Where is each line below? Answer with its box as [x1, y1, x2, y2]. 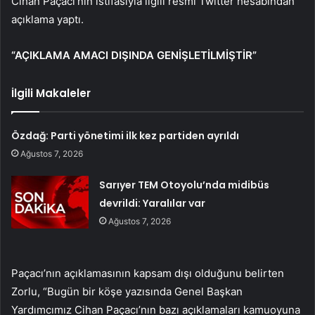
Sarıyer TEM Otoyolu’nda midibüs [99, 177, 270, 192]
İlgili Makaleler [11, 85, 91, 101]
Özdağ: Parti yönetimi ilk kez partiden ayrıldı [11, 128, 240, 143]
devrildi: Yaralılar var [99, 195, 206, 210]
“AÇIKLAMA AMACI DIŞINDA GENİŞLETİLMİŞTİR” [11, 48, 257, 62]
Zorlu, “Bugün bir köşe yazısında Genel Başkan [11, 284, 243, 298]
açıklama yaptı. [11, 12, 84, 26]
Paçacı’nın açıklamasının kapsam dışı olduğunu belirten [11, 266, 284, 280]
